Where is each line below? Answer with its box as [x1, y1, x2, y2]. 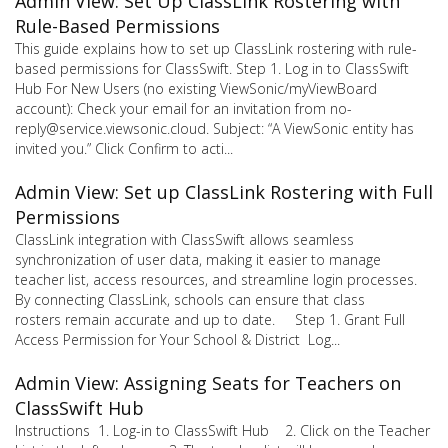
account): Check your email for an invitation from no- [15, 98, 352, 118]
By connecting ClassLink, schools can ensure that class [15, 289, 365, 309]
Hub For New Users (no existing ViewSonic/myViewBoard [15, 78, 377, 98]
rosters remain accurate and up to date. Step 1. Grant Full [15, 309, 405, 329]
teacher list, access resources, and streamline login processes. [15, 269, 417, 289]
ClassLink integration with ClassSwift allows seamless [15, 229, 354, 249]
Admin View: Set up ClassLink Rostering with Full [15, 179, 433, 204]
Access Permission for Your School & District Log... [15, 329, 340, 349]
